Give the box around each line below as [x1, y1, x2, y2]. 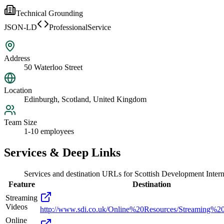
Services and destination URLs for [23, 169, 134, 178]
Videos [5, 202, 27, 211]
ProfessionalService [49, 23, 111, 32]
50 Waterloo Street [24, 63, 82, 72]
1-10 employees [24, 127, 74, 136]
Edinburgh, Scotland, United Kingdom [24, 95, 146, 104]
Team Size [4, 118, 37, 127]
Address [4, 54, 30, 63]
